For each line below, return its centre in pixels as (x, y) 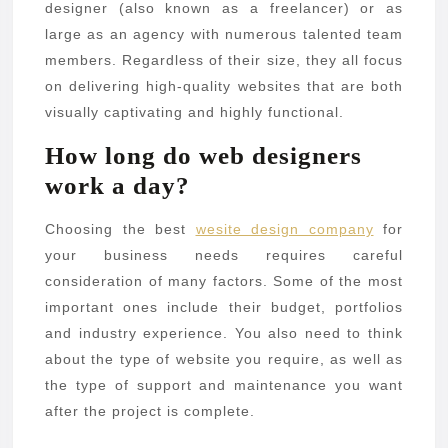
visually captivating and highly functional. (194, 112)
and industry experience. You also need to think (224, 333)
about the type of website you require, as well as (224, 359)
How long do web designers (203, 156)
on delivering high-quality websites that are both (224, 86)
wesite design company (284, 229)
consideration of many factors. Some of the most (224, 281)
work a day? (117, 186)
